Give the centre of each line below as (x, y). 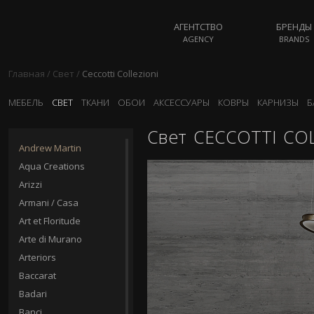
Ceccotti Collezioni (120, 74)
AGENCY (198, 39)
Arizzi (30, 184)
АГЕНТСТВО (198, 27)
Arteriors (37, 257)
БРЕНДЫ (294, 27)
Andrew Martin (50, 148)
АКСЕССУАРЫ (182, 102)
